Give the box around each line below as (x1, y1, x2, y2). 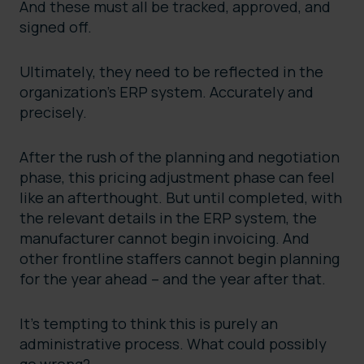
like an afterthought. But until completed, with (19, 188, 342, 208)
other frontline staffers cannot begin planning (19, 249, 340, 269)
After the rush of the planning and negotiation (19, 147, 340, 167)
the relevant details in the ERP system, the (19, 208, 317, 228)
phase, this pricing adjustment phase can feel (19, 167, 335, 188)
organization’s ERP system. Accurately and (19, 82, 314, 102)
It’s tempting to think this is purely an (19, 314, 278, 334)
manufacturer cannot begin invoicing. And (19, 228, 310, 249)
